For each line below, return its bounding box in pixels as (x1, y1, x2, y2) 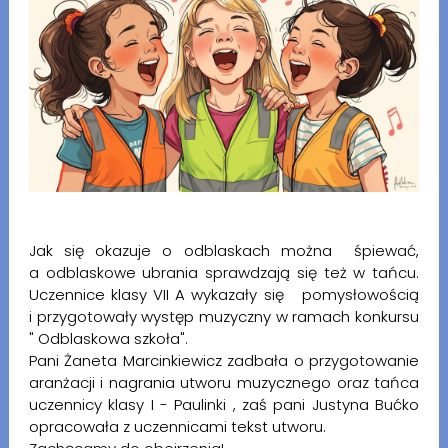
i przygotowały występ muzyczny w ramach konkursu (28, 306, 420, 328)
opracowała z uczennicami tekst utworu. (28, 416, 330, 438)
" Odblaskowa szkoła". (28, 328, 196, 350)
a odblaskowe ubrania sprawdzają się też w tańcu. (28, 262, 420, 284)
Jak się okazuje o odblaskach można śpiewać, (28, 240, 420, 262)
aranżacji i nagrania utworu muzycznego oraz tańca (28, 372, 420, 394)
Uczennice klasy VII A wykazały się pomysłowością (28, 284, 420, 306)
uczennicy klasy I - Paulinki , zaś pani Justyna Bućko (28, 394, 420, 416)
